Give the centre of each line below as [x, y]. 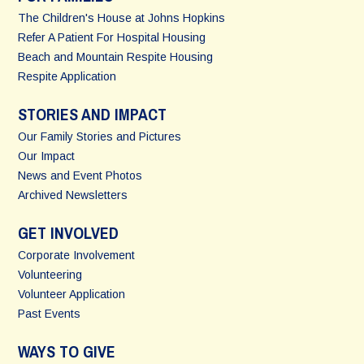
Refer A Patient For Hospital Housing [112, 38]
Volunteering [50, 275]
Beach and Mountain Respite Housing [116, 57]
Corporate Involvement [77, 256]
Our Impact [47, 156]
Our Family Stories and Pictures [100, 137]
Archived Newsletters [73, 195]
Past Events [50, 314]
